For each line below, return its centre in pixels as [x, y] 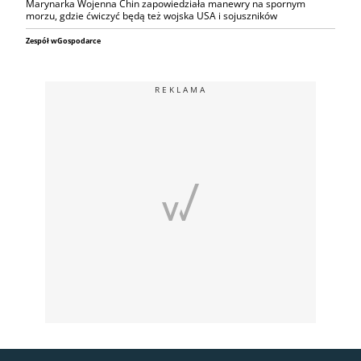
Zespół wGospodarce [63, 41]
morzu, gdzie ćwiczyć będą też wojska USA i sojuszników [151, 16]
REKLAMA [180, 90]
